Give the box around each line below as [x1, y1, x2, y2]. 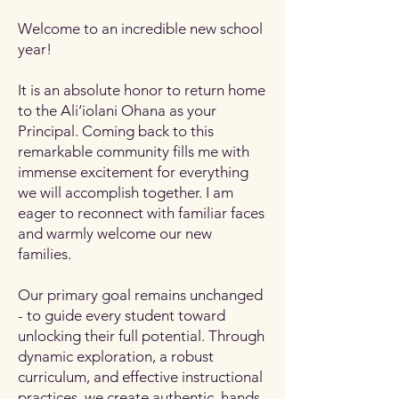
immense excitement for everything [18, 163, 248, 181]
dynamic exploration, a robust [18, 347, 214, 365]
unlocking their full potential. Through [18, 327, 265, 345]
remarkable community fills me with [18, 142, 249, 160]
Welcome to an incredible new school [18, 20, 263, 37]
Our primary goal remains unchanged [18, 286, 263, 304]
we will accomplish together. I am [18, 183, 233, 201]
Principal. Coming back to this [18, 122, 214, 140]
